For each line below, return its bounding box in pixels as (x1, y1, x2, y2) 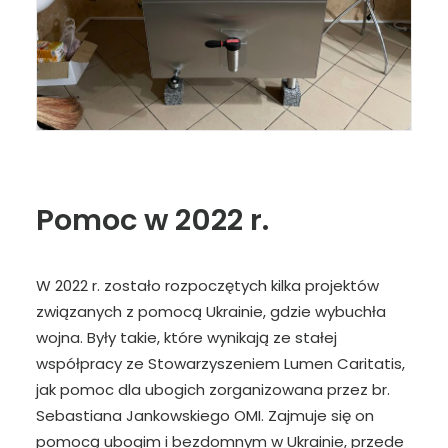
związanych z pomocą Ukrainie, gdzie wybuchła (36, 301, 386, 322)
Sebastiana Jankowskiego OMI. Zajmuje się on (36, 405, 374, 426)
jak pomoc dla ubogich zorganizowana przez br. (36, 379, 390, 400)
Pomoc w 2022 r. (36, 200, 269, 240)
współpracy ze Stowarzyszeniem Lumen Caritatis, (36, 353, 405, 374)
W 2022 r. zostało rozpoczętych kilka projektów (36, 275, 379, 296)
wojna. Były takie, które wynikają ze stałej (36, 327, 337, 348)
